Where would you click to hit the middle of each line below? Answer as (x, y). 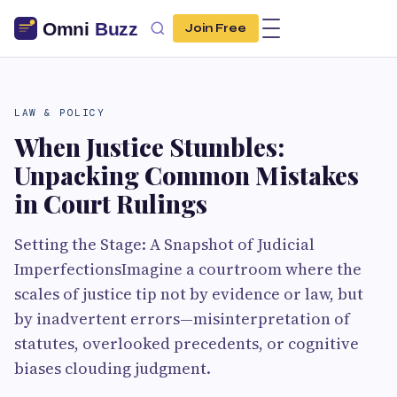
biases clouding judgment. (113, 368)
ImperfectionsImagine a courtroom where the (188, 269)
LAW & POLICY (59, 113)
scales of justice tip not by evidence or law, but (189, 294)
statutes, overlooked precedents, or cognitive (187, 343)
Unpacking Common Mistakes (187, 175)
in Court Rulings (111, 203)
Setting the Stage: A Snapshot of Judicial (164, 244)
